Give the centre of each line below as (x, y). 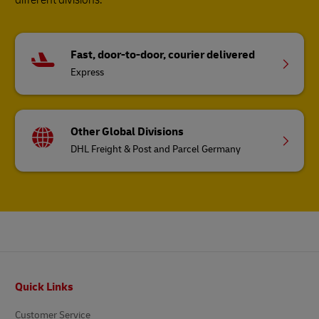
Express (88, 72)
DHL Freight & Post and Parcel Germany (156, 149)
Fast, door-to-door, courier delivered (163, 55)
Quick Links (44, 287)
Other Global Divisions (127, 132)
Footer (24, 278)
